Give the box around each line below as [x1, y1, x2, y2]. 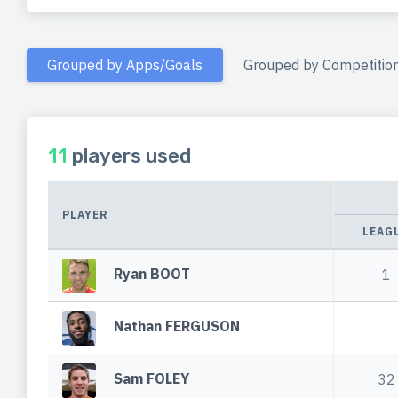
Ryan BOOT [114, 265, 191, 283]
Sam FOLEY [114, 370, 190, 388]
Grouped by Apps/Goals [47, 55, 203, 74]
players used [68, 144, 191, 169]
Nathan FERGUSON [114, 317, 241, 336]
